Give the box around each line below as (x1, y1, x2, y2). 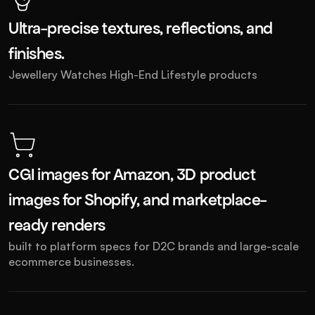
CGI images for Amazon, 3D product (8, 165, 256, 185)
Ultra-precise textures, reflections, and (8, 18, 273, 39)
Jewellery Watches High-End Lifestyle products (8, 67, 257, 82)
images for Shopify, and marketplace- (8, 190, 267, 210)
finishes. (8, 44, 65, 64)
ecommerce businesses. (8, 255, 134, 269)
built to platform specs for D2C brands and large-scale (8, 239, 299, 253)
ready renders (8, 215, 105, 236)
